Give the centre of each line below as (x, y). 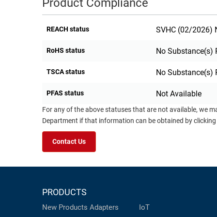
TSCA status (66, 72)
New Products (65, 208)
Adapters (104, 208)
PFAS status (65, 93)
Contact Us (69, 142)
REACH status (68, 29)
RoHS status (66, 51)
